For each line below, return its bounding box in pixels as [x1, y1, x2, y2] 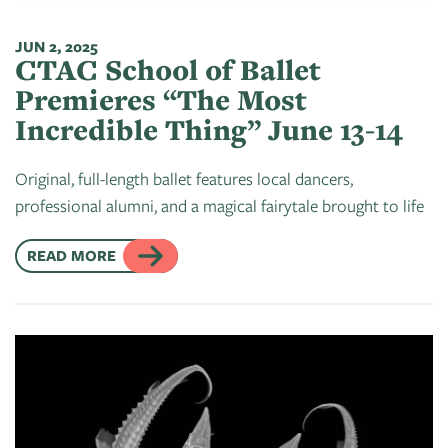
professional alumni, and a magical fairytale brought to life [15, 194, 424, 217]
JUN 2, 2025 [15, 36, 98, 57]
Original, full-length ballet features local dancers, [15, 167, 353, 190]
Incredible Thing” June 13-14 [15, 110, 403, 149]
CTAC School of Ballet [15, 50, 321, 89]
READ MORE [27, 245, 116, 266]
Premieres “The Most [15, 80, 307, 119]
